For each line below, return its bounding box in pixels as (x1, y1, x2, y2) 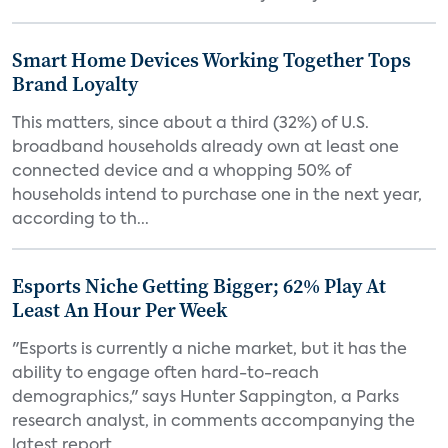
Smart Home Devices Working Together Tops (12, 46, 411, 74)
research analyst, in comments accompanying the (12, 414, 415, 430)
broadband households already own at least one (12, 140, 399, 156)
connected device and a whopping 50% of (12, 164, 351, 180)
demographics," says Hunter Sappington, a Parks (12, 390, 399, 406)
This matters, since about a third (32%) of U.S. (12, 116, 369, 132)
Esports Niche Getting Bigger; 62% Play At (12, 272, 386, 300)
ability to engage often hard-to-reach (12, 366, 319, 382)
